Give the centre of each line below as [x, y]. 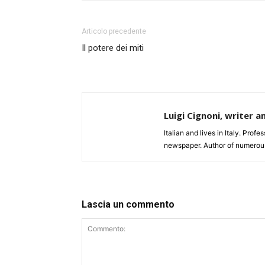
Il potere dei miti [113, 48]
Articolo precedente [114, 32]
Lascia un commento [128, 205]
